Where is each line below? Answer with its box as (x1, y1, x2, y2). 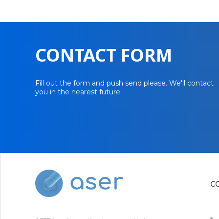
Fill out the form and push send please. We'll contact (35, 79, 214, 88)
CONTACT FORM (35, 43, 172, 67)
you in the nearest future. (35, 88, 122, 97)
